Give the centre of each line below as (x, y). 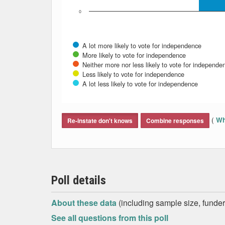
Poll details (79, 180)
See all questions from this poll (110, 218)
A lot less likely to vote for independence (140, 84)
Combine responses (175, 121)
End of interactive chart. (103, 107)
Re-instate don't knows (100, 121)
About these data (85, 203)
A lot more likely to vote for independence (142, 45)
